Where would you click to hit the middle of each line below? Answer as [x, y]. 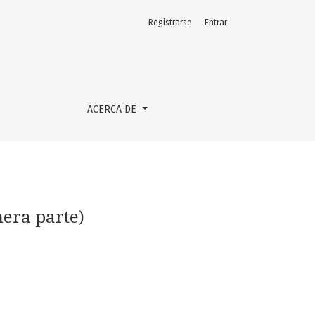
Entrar [216, 22]
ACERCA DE [114, 109]
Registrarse [170, 22]
